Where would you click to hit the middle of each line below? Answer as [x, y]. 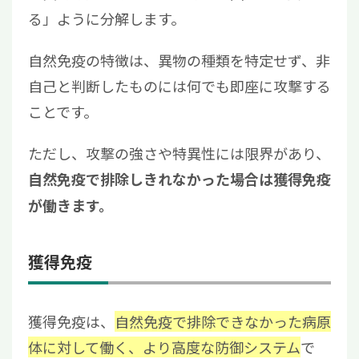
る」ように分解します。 [107, 18]
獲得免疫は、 [71, 321]
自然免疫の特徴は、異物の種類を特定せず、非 [179, 60]
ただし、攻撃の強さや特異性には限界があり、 [179, 153]
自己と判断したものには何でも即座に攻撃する [179, 85]
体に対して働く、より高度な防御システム [164, 347]
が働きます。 [71, 206]
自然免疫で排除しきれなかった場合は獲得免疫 [179, 179]
